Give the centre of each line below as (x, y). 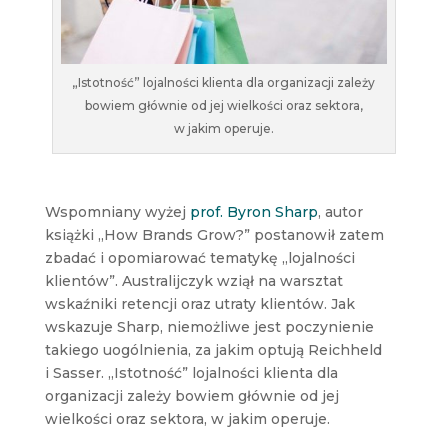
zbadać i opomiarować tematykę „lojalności (199, 258)
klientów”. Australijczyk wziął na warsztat (193, 281)
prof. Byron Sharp (253, 212)
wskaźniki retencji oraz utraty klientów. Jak (199, 304)
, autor (340, 212)
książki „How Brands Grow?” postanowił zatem (214, 235)
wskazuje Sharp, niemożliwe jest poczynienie (209, 327)
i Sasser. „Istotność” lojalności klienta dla (191, 373)
